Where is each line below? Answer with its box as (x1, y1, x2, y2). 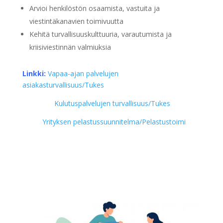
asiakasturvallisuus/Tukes (22, 80, 104, 90)
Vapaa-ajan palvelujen (47, 69, 118, 79)
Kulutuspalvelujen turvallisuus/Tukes (54, 99, 170, 109)
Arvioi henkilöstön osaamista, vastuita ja (29, 3, 160, 13)
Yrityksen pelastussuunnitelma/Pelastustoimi (42, 117, 186, 127)
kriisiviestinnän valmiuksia (29, 42, 111, 52)
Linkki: (22, 69, 46, 79)
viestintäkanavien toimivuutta (29, 16, 123, 26)
